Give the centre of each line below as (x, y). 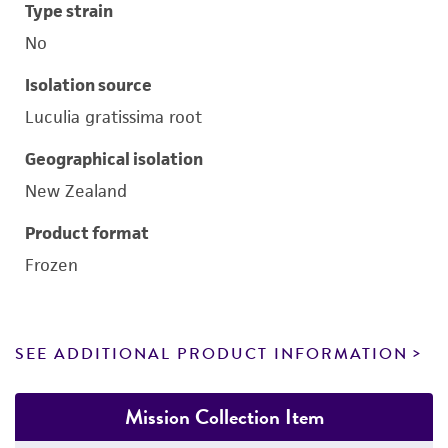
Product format (87, 233)
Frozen (51, 265)
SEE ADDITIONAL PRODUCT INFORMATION (211, 354)
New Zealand (76, 191)
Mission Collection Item (224, 416)
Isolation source (88, 85)
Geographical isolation (114, 159)
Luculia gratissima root (113, 117)
